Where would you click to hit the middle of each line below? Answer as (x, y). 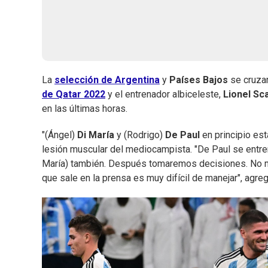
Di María (97, 135)
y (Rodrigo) (141, 135)
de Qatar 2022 (74, 95)
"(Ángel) (60, 135)
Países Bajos (200, 80)
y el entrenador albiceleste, (165, 95)
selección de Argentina (107, 80)
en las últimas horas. (85, 109)
